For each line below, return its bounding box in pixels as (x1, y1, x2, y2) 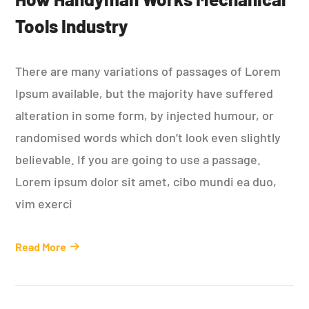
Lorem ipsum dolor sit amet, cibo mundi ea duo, (15, 173, 277, 189)
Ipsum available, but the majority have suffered (15, 85, 274, 101)
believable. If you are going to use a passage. (15, 151, 261, 167)
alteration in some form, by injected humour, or (15, 107, 275, 123)
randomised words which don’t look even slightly (15, 129, 281, 145)
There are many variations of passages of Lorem (15, 63, 281, 79)
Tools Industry (15, 14, 129, 37)
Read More (15, 239, 67, 253)
